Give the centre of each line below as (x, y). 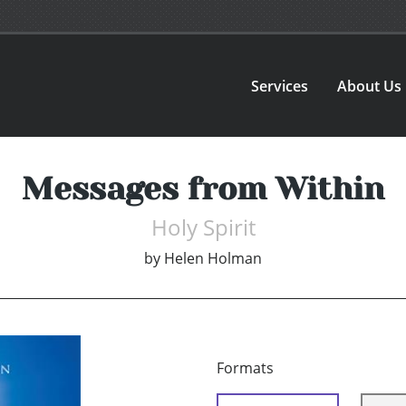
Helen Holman (213, 259)
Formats (245, 368)
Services (280, 86)
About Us (370, 86)
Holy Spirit (203, 227)
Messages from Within (203, 189)
